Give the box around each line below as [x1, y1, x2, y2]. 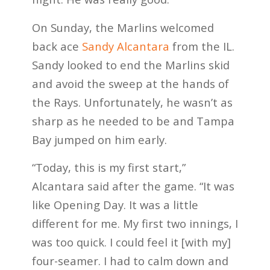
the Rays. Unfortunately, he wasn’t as [31, 94, 233, 110]
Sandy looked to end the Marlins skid [31, 57, 230, 72]
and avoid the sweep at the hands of [31, 75, 229, 91]
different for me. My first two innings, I [31, 216, 238, 231]
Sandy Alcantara [81, 38, 169, 54]
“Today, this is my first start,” [31, 160, 186, 175]
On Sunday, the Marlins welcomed [31, 19, 214, 35]
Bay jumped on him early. [31, 131, 167, 147]
